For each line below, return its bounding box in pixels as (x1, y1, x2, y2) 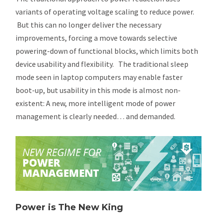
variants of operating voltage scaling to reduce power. (15, 7, 195, 16)
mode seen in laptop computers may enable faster (15, 72, 183, 82)
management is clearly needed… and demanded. (15, 111, 176, 121)
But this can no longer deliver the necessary (15, 20, 162, 30)
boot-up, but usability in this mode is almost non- (15, 85, 181, 95)
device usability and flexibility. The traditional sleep (15, 59, 189, 69)
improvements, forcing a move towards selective (15, 33, 178, 43)
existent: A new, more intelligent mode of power (15, 98, 176, 108)
